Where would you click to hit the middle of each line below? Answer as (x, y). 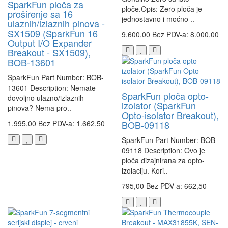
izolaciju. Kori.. (145, 171)
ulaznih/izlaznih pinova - (56, 24)
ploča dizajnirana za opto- (163, 161)
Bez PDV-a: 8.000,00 (186, 34)
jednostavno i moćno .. (158, 19)
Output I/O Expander (50, 43)
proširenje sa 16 (40, 14)
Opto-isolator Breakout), (170, 115)
